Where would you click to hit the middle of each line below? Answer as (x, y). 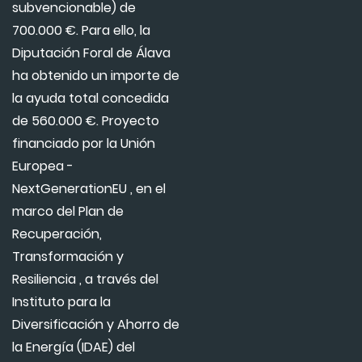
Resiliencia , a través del (85, 280)
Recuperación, (57, 234)
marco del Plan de (68, 212)
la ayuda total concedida (90, 99)
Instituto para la (61, 302)
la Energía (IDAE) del (74, 347)
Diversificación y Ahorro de (96, 325)
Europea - (43, 166)
